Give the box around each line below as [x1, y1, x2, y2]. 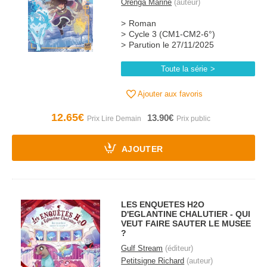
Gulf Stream [121, 244, 163, 253]
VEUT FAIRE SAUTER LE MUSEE [121, 219, 252, 228]
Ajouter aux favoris [136, 89, 203, 98]
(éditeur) [163, 244, 194, 253]
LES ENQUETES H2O [121, 200, 205, 209]
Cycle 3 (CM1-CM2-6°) [129, 30, 216, 39]
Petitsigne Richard [121, 256, 185, 265]
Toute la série [161, 64, 208, 73]
